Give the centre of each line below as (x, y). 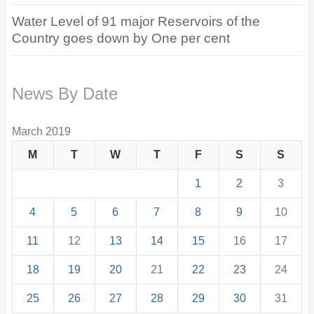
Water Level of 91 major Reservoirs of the (136, 22)
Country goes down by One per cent (121, 39)
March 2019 (41, 132)
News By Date (64, 94)
